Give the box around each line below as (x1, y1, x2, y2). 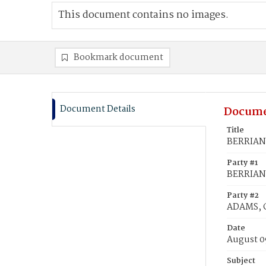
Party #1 (227, 157, 258, 169)
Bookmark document (74, 50, 163, 65)
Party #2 (227, 189, 259, 202)
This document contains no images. (58, 7, 229, 23)
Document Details (60, 102, 135, 116)
